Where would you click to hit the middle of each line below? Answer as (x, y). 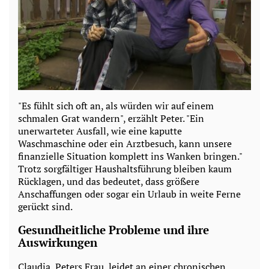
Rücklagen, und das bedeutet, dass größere (109, 181)
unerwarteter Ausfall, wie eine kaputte (100, 131)
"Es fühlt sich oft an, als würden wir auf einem (116, 105)
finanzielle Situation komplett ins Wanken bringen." (130, 156)
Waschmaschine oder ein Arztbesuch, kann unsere (125, 143)
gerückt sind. (45, 206)
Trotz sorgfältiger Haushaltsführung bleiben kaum (125, 168)
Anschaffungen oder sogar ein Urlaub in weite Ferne (129, 194)
